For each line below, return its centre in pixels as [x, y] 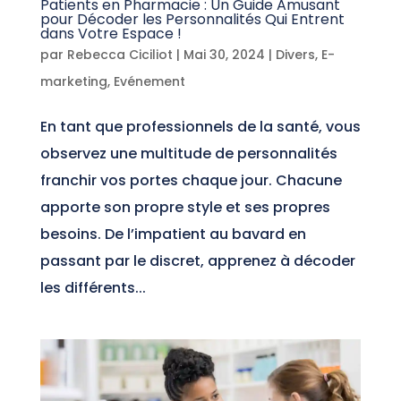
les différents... [93, 287]
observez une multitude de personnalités [188, 153]
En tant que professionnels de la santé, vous [200, 126]
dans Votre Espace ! [111, 33]
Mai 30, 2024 [224, 54]
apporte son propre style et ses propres [185, 207]
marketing [73, 81]
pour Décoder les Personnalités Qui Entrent [192, 19]
